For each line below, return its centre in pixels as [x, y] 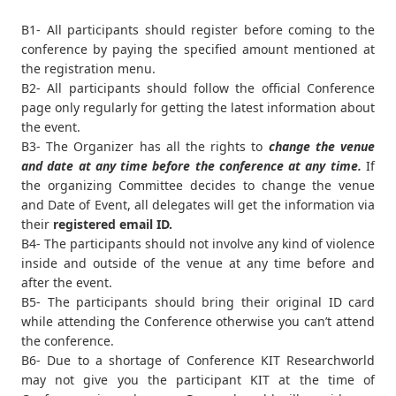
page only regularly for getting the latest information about [198, 107]
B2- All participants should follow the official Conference [198, 88]
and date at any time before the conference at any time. [194, 166]
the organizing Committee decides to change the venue [198, 185]
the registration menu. [90, 69]
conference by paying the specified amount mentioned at [198, 49]
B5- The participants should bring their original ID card [198, 302]
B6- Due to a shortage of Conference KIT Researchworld [198, 360]
